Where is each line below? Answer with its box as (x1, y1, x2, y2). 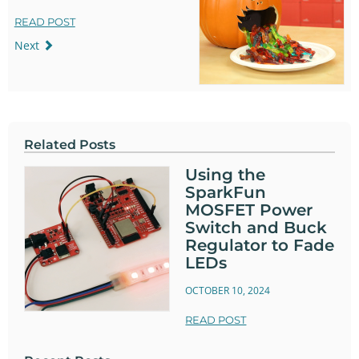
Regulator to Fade (185, 236, 335, 256)
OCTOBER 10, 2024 (185, 283, 271, 297)
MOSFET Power (185, 200, 313, 220)
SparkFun (185, 183, 267, 203)
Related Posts (24, 137, 115, 153)
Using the (185, 165, 266, 185)
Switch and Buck (185, 218, 328, 238)
